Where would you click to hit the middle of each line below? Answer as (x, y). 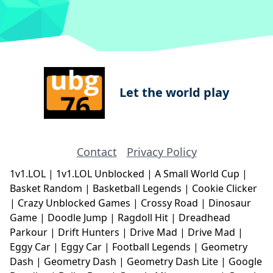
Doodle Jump (79, 218)
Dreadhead (204, 218)
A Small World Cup (198, 174)
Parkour (30, 232)
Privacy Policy (161, 152)
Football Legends (153, 247)
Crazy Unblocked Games (75, 203)
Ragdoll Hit (144, 218)
